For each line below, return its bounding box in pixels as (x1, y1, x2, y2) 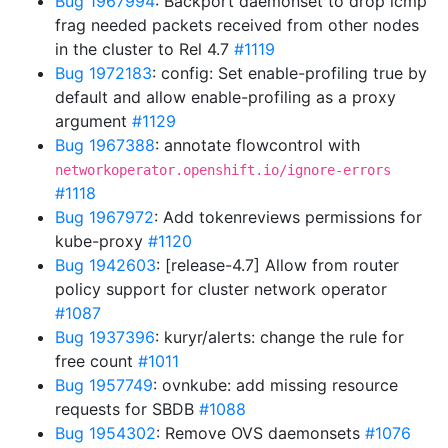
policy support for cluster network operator (55, 279, 387, 299)
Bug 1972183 (55, 63, 152, 83)
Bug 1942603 (55, 255, 156, 275)
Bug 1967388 (55, 135, 155, 155)
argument (55, 111, 132, 131)
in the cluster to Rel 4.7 (55, 39, 234, 59)
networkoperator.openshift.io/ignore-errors (55, 162, 391, 178)
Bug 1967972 (55, 207, 154, 227)
